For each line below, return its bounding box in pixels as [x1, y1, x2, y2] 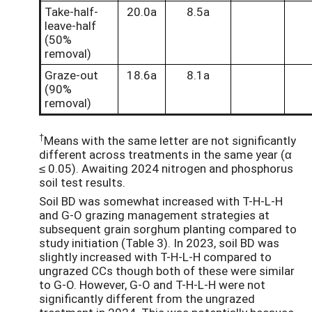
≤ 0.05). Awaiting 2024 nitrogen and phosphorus [39, 159, 293, 176]
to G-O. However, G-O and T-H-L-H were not [39, 276, 265, 292]
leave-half [45, 17, 96, 34]
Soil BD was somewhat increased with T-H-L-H [39, 192, 283, 209]
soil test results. [39, 173, 125, 190]
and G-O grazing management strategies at [39, 206, 270, 223]
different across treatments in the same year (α [39, 146, 292, 162]
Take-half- [45, 3, 98, 20]
